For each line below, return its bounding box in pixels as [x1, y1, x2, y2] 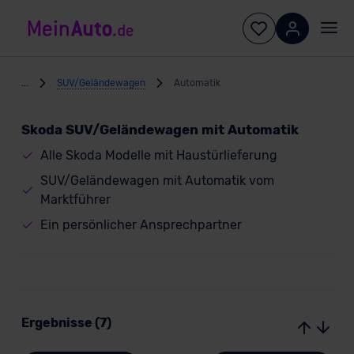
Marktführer [40, 192, 111, 207]
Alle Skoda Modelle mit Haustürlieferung [40, 148, 277, 163]
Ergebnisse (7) [21, 315, 111, 330]
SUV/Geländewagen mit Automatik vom [40, 173, 274, 188]
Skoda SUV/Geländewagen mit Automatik [21, 122, 299, 137]
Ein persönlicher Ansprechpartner [40, 217, 242, 232]
